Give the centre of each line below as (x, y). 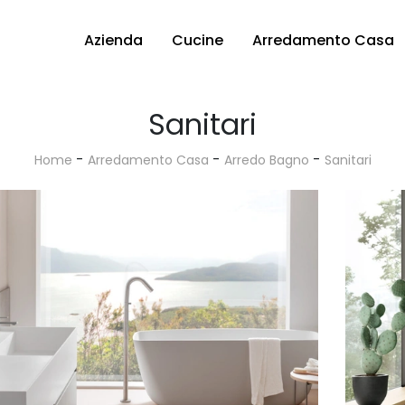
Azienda (113, 40)
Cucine (198, 40)
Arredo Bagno (266, 160)
